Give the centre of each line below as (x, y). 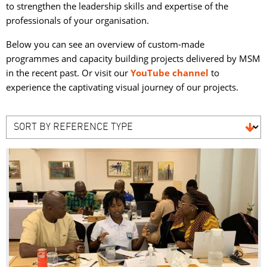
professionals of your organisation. (77, 20)
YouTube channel (170, 73)
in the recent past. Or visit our (68, 73)
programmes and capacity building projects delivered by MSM (133, 58)
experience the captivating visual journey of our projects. (122, 87)
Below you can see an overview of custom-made (105, 44)
